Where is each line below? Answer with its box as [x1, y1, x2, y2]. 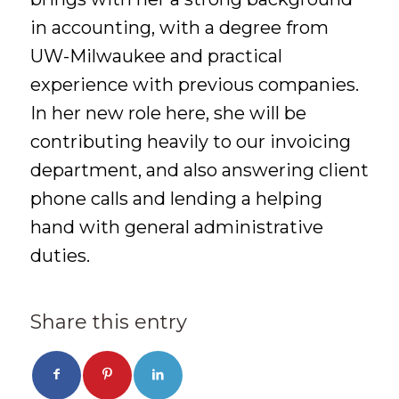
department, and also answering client [29, 159, 369, 181]
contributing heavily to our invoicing [29, 130, 351, 152]
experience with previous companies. [29, 73, 359, 95]
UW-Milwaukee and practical [29, 45, 282, 67]
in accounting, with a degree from [29, 16, 329, 38]
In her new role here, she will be [29, 102, 306, 124]
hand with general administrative [29, 216, 323, 238]
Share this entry [29, 309, 187, 334]
